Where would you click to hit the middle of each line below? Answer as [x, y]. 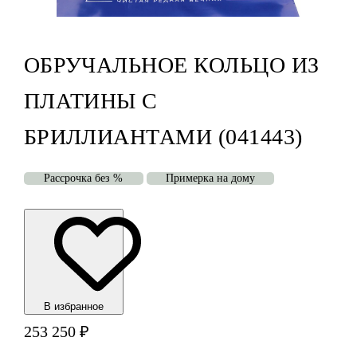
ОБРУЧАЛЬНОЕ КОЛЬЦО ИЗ [171, 65]
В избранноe [73, 307]
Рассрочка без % [84, 178]
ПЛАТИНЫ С [90, 101]
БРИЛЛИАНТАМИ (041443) [163, 137]
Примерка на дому [210, 178]
